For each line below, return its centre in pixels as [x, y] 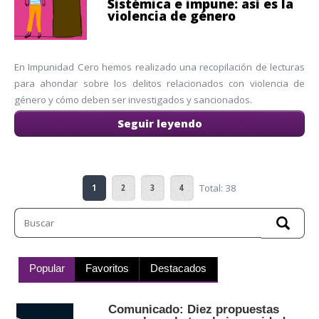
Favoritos [107, 269]
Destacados [179, 269]
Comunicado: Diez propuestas [193, 309]
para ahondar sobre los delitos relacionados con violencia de [159, 83]
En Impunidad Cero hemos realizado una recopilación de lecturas [159, 67]
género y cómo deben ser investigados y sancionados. [133, 99]
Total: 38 [218, 188]
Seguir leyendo [159, 123]
